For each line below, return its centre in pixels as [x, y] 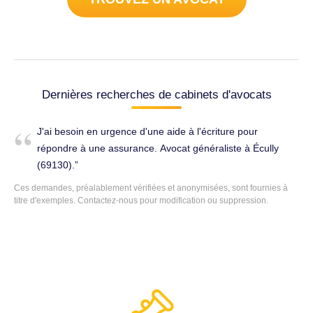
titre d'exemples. [46, 200]
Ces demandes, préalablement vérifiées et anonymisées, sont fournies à [151, 188]
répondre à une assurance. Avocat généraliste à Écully [158, 148]
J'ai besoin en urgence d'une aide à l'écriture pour [147, 131]
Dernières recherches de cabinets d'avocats [156, 94]
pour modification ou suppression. [203, 200]
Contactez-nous [108, 200]
